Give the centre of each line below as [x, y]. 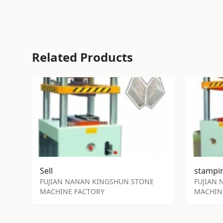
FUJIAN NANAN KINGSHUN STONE [97, 181]
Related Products [82, 57]
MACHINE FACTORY [72, 191]
